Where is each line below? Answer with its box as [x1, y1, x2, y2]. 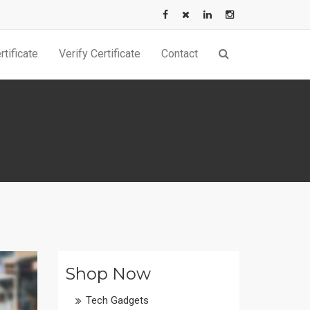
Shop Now [64, 264, 151, 284]
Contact [161, 47, 198, 60]
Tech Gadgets [85, 294, 149, 307]
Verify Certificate [59, 47, 140, 60]
